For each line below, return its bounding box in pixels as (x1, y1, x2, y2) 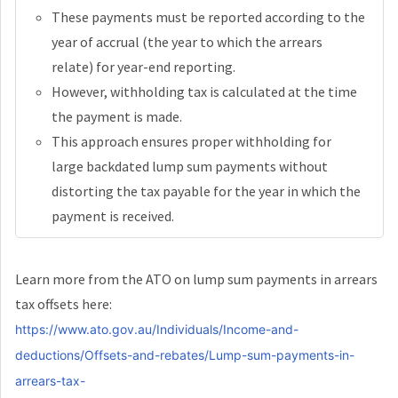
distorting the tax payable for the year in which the (52, 181, 361, 200)
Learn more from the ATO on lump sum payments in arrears (15, 269, 378, 288)
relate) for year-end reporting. (52, 57, 235, 76)
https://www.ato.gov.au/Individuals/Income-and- (15, 321, 298, 337)
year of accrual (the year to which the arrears (52, 32, 322, 51)
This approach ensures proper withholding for (52, 131, 331, 150)
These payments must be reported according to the (52, 7, 365, 26)
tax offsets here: (15, 294, 112, 313)
